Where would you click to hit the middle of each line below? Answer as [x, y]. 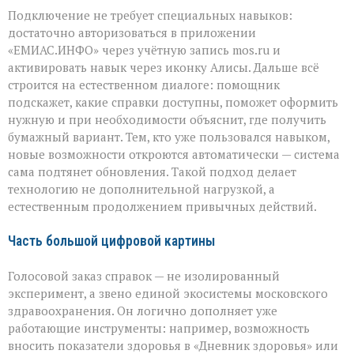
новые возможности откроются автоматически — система [174, 154]
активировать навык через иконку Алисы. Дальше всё [164, 68]
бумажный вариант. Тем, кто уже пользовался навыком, [169, 137]
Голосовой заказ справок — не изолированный [144, 276]
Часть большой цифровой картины [111, 241]
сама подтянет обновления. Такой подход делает [152, 172]
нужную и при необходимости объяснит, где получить [167, 120]
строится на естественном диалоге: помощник [144, 85]
